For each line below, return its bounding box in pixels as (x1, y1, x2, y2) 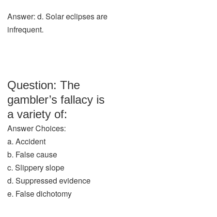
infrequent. (7, 24, 44, 35)
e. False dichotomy (7, 188, 72, 199)
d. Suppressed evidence (7, 175, 91, 186)
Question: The (7, 78, 80, 92)
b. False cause (7, 149, 57, 160)
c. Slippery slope (7, 162, 64, 173)
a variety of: (7, 108, 67, 121)
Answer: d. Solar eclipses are (7, 11, 108, 22)
